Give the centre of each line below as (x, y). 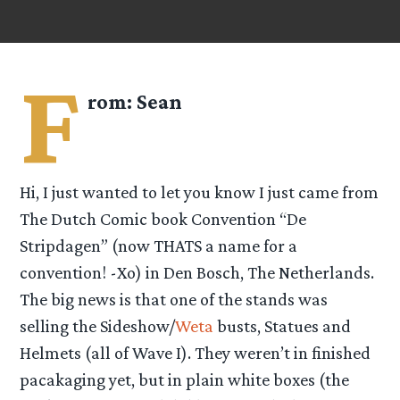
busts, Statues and (283, 325)
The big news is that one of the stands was (174, 299)
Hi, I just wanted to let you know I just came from (200, 192)
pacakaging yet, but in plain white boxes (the (185, 379)
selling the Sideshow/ (98, 325)
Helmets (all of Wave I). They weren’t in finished (196, 352)
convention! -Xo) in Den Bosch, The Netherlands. (197, 272)
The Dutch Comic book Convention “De (163, 218)
